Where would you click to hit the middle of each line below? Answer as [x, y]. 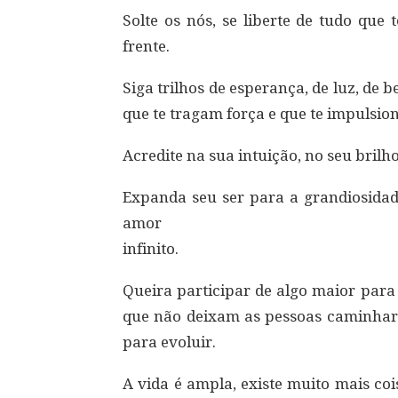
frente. [146, 46]
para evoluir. [169, 342]
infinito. [151, 249]
